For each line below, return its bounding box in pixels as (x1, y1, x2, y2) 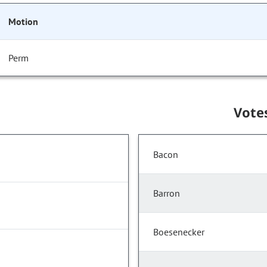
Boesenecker (153, 226, 204, 238)
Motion (8, 15, 38, 28)
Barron (153, 187, 180, 200)
